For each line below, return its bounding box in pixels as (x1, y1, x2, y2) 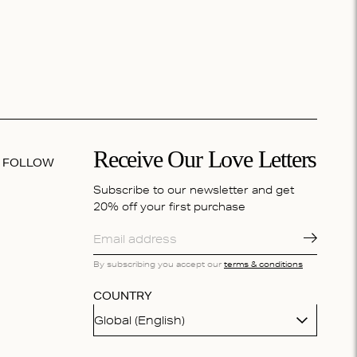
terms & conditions (224, 258, 303, 270)
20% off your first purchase (93, 199, 245, 214)
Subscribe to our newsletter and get (93, 182, 294, 198)
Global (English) (94, 312, 185, 328)
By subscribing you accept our (93, 258, 224, 270)
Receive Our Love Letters (93, 146, 317, 173)
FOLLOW (2, 155, 54, 171)
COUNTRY (93, 288, 152, 304)
